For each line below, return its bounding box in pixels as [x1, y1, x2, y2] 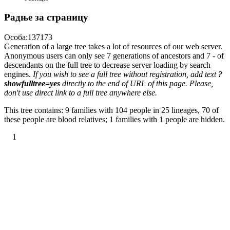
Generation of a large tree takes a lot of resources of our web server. [4, 42, 222, 51]
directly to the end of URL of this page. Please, [60, 79, 213, 88]
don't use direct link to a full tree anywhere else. [4, 88, 157, 97]
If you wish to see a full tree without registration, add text [33, 70, 218, 79]
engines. [4, 70, 33, 79]
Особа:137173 [4, 33, 52, 42]
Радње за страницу [4, 12, 88, 23]
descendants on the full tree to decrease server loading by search [4, 61, 210, 69]
